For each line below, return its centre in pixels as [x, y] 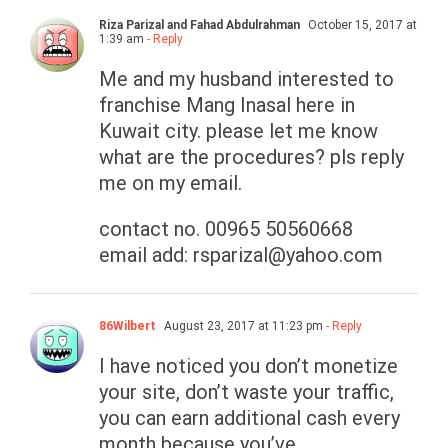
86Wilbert [127, 326]
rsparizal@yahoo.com [288, 255]
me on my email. [170, 183]
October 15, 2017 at [361, 25]
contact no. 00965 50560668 [226, 229]
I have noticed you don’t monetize [248, 366]
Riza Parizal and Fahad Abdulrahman [199, 25]
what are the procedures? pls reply [251, 157]
